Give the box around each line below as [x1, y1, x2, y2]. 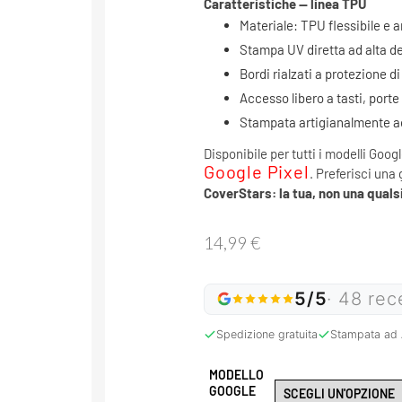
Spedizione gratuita [216, 327, 318, 341]
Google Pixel [204, 160, 310, 182]
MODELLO [209, 366, 264, 382]
